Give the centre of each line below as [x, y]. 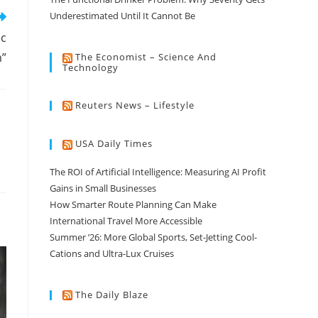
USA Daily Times [114, 144]
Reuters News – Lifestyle [135, 105]
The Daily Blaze [112, 294]
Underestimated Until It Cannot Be [122, 16]
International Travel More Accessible [126, 220]
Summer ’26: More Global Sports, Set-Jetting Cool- [153, 237]
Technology [91, 67]
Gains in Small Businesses [103, 188]
